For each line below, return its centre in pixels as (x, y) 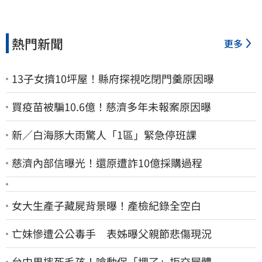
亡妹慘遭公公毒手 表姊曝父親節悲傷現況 (112, 234)
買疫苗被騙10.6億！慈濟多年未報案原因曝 (111, 107)
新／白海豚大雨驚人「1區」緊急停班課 (104, 135)
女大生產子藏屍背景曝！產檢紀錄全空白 (106, 206)
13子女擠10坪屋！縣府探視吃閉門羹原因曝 (113, 79)
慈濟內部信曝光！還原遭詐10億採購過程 (107, 163)
